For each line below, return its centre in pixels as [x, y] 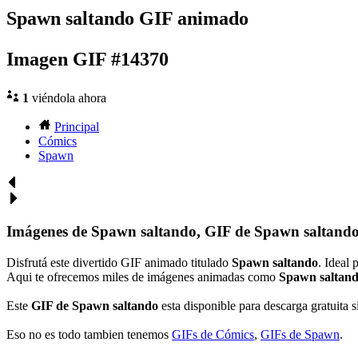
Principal [77, 127]
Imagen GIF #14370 [88, 60]
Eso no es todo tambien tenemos [89, 334]
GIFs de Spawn [300, 334]
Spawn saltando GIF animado [127, 19]
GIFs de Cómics [213, 334]
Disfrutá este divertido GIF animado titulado [119, 262]
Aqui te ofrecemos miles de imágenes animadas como [143, 276]
